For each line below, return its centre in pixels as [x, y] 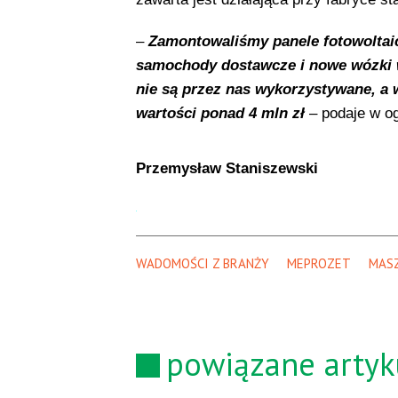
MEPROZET [318, 264]
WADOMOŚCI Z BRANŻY [202, 264]
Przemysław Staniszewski [227, 169]
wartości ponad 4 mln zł [222, 114]
